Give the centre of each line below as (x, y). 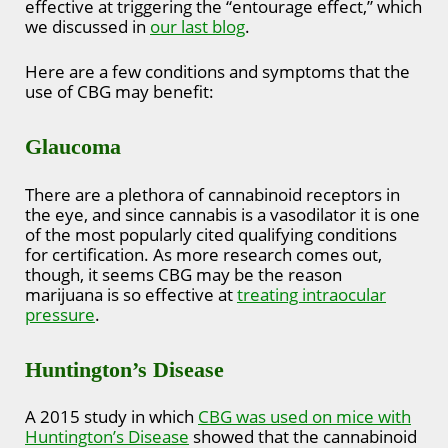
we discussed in (87, 26)
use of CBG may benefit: (119, 92)
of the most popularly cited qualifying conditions (211, 234)
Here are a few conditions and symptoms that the (217, 72)
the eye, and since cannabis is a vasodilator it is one (222, 214)
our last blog (197, 26)
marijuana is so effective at (131, 294)
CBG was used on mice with (304, 417)
